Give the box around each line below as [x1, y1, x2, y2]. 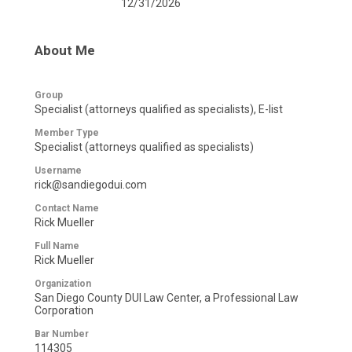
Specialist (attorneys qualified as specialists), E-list [35, 103, 283, 116]
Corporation [35, 304, 93, 317]
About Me [35, 42, 95, 59]
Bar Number [35, 328, 89, 340]
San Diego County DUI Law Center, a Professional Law [35, 291, 299, 305]
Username [35, 165, 82, 177]
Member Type [35, 127, 99, 139]
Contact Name [35, 203, 99, 214]
